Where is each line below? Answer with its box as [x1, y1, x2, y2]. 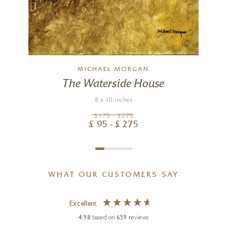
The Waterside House [62, 79, 165, 90]
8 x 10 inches [94, 97, 133, 104]
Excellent [69, 200, 97, 208]
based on [92, 214, 117, 221]
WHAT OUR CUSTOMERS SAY [48, 171, 179, 179]
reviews [129, 214, 148, 221]
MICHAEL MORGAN [78, 66, 149, 73]
